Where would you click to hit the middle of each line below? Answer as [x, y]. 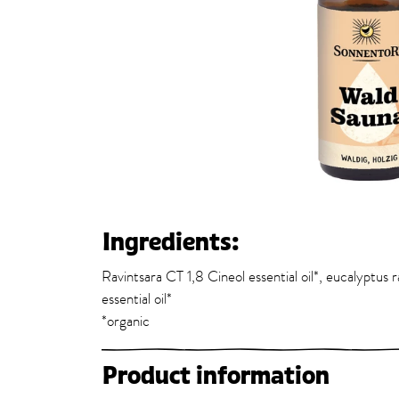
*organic [126, 322]
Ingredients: [171, 242]
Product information [216, 376]
